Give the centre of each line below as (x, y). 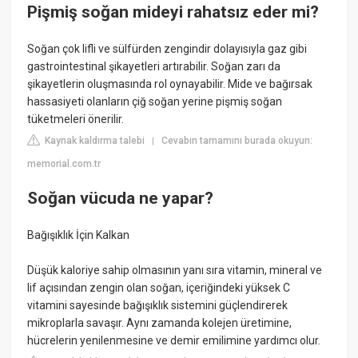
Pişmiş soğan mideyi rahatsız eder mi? (173, 12)
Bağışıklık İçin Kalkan (79, 235)
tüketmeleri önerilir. (76, 119)
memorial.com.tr (64, 163)
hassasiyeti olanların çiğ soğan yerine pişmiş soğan (155, 101)
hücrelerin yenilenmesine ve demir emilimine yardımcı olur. (174, 340)
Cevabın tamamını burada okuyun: (237, 140)
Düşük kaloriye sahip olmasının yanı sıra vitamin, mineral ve (175, 270)
